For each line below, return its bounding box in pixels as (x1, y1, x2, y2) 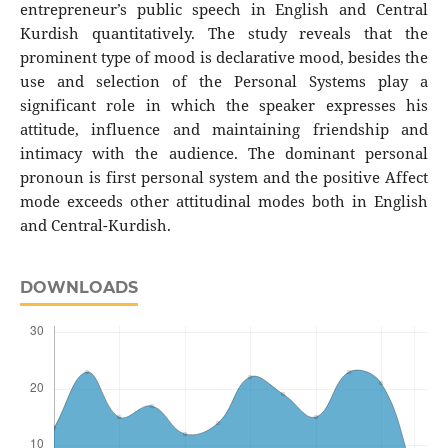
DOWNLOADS (19, 277, 138, 297)
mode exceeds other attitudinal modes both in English (19, 190, 429, 212)
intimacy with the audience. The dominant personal (19, 142, 429, 164)
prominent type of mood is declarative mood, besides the (19, 46, 429, 68)
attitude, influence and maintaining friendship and (19, 118, 429, 140)
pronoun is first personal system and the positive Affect (19, 166, 429, 188)
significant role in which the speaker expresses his (19, 94, 429, 116)
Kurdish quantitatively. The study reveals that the (19, 22, 429, 44)
